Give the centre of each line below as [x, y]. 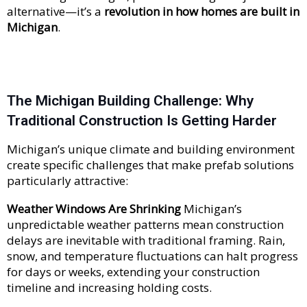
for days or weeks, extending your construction [133, 271]
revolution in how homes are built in [202, 11]
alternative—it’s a [56, 11]
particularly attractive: [67, 180]
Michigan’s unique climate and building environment [151, 149]
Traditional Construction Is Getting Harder [142, 120]
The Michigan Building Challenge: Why [130, 100]
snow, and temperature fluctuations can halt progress [152, 256]
